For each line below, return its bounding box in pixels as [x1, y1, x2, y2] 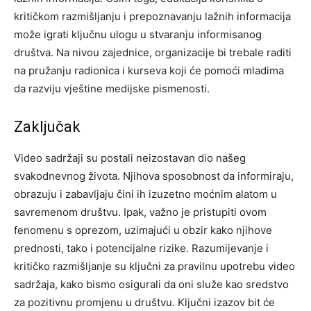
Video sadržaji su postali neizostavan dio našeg [14, 151, 246, 165]
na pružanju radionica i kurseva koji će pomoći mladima [14, 63, 284, 77]
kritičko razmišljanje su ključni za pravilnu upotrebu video [14, 259, 295, 273]
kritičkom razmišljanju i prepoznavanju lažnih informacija [14, 9, 291, 23]
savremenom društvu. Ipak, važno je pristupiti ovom [14, 205, 267, 219]
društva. [14, 45, 56, 59]
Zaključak [14, 117, 81, 135]
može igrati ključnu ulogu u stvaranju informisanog [14, 27, 262, 41]
